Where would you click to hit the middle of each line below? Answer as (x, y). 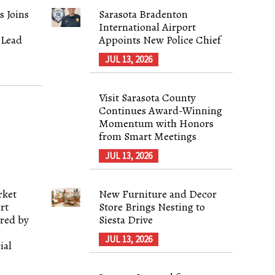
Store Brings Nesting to (152, 207)
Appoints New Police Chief (160, 40)
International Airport (148, 27)
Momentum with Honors (157, 123)
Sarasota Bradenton (144, 14)
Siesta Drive (126, 219)
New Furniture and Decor (158, 194)
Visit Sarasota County (148, 97)
